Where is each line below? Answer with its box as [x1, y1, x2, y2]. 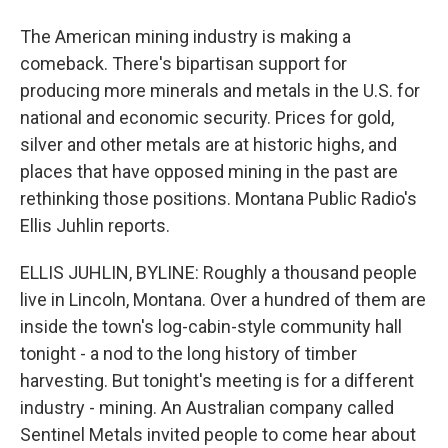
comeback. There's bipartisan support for [20, 53, 347, 74]
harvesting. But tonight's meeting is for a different [20, 370, 414, 391]
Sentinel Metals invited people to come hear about [20, 424, 416, 445]
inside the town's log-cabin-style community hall [20, 316, 402, 337]
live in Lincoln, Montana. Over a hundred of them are [20, 289, 426, 310]
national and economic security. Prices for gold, [20, 107, 394, 128]
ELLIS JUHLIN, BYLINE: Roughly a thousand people [20, 262, 417, 283]
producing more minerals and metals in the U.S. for [20, 80, 420, 101]
